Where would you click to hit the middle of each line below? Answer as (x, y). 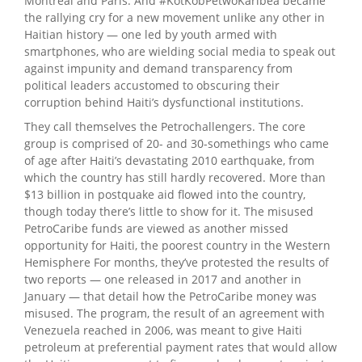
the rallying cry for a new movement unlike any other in (175, 17)
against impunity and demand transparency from (158, 68)
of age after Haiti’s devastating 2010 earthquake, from (169, 160)
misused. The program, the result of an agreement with (175, 313)
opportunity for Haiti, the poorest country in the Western (177, 245)
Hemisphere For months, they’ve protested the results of (177, 262)
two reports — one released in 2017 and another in (163, 279)
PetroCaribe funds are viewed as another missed (156, 228)
